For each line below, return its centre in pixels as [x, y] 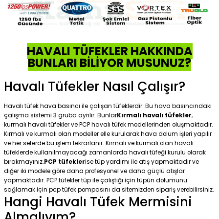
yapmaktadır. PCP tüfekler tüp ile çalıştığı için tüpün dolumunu [96, 181]
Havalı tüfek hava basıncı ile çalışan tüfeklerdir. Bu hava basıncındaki [108, 106]
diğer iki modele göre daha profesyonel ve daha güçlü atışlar [94, 171]
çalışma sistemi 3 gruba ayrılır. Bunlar [60, 116]
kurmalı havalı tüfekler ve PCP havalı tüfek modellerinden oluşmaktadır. [109, 125]
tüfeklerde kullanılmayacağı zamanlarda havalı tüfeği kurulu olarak [105, 153]
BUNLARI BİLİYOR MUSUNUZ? [109, 63]
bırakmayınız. [24, 162]
